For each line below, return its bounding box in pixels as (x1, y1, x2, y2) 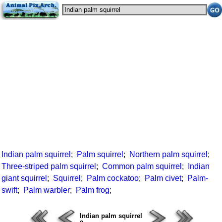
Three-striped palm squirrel (1, 162, 96, 170)
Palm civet (145, 174, 181, 182)
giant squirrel (1, 174, 47, 182)
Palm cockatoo (87, 174, 139, 182)
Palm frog (76, 186, 110, 194)
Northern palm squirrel (129, 150, 208, 159)
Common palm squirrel (102, 162, 182, 170)
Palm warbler (23, 186, 70, 194)
